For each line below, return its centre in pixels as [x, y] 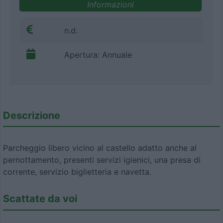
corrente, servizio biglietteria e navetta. [77, 172]
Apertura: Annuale [98, 55]
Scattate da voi [40, 199]
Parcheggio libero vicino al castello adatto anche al [100, 148]
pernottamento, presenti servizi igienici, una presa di [102, 160]
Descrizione [32, 115]
